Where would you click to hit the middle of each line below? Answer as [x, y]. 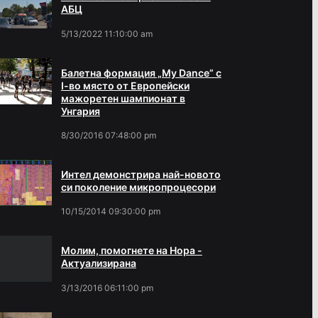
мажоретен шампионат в [123, 98]
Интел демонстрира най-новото [141, 174]
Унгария [80, 111]
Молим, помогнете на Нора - [131, 250]
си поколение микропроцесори [138, 187]
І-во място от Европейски [125, 85]
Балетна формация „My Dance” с [141, 72]
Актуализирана [98, 263]
